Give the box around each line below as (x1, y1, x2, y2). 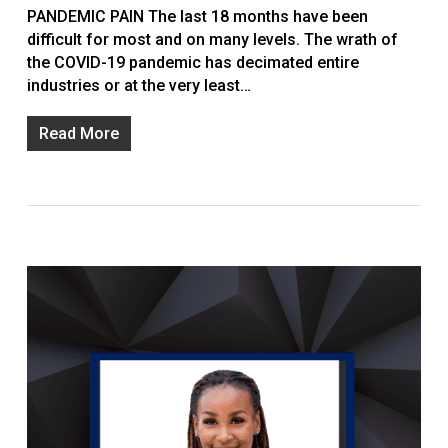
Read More (38, 124, 119, 144)
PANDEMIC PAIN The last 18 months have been (26, 7, 368, 27)
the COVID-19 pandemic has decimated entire (26, 53, 359, 73)
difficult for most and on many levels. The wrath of (26, 30, 398, 50)
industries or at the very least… (26, 76, 251, 96)
